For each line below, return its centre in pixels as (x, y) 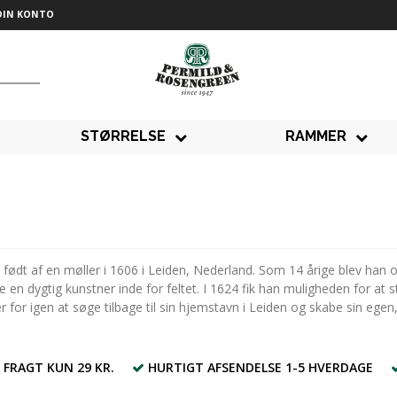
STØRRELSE (124, 136)
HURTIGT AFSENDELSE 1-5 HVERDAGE (261, 368)
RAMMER (315, 136)
